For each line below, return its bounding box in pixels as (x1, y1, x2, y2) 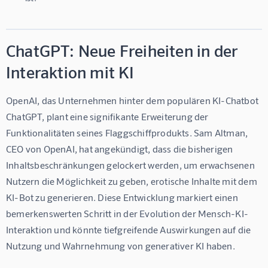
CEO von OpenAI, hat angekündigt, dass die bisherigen (6, 143, 235, 155)
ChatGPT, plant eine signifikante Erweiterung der (6, 111, 211, 123)
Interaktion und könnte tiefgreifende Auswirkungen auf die (6, 224, 253, 236)
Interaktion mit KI (6, 62, 135, 83)
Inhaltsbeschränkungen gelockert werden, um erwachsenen (6, 159, 257, 171)
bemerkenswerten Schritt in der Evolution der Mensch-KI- (6, 208, 249, 220)
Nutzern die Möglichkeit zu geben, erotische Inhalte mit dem (6, 175, 260, 187)
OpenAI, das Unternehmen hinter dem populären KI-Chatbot (6, 95, 261, 106)
